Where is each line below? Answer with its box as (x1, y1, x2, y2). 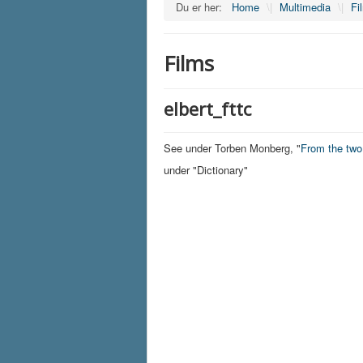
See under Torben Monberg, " (164, 139, 301, 156)
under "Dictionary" (164, 161, 248, 177)
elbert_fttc (164, 96, 251, 121)
